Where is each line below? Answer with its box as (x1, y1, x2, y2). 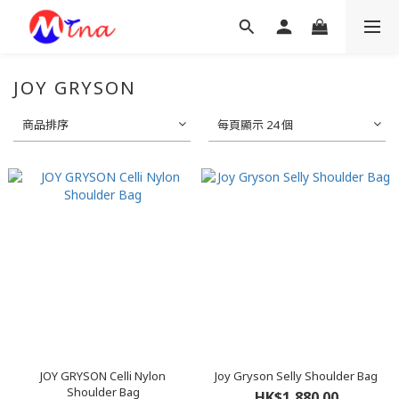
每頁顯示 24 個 (217, 117, 294, 133)
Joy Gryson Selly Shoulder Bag (215, 368, 378, 384)
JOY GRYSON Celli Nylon (40, 368, 166, 384)
